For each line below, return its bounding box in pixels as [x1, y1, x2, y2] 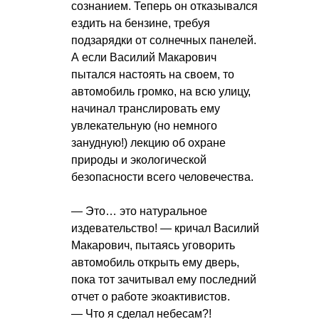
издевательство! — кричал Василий [71, 222, 259, 235]
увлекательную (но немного [71, 120, 217, 132]
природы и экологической [71, 154, 206, 167]
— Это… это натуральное [71, 205, 207, 218]
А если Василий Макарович [71, 51, 216, 64]
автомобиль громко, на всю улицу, [71, 85, 251, 98]
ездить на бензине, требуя [71, 17, 210, 30]
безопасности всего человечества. [71, 171, 253, 184]
